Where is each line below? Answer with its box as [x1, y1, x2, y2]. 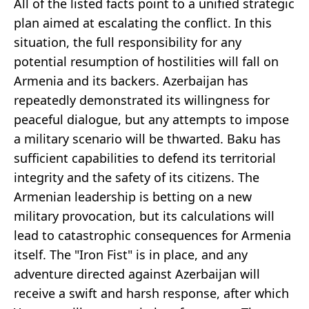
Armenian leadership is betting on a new [14, 188, 252, 206]
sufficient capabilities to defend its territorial [14, 150, 276, 167]
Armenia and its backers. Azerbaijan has [14, 72, 248, 90]
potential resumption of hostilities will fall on [14, 53, 279, 70]
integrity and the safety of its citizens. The [14, 169, 259, 186]
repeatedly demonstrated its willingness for [14, 92, 270, 109]
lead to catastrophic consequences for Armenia [14, 227, 291, 244]
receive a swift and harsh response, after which [14, 285, 289, 302]
